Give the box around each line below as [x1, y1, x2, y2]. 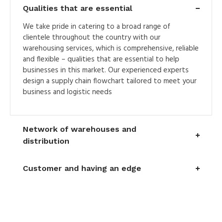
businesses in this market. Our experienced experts [23, 64, 189, 76]
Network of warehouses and [23, 124, 137, 134]
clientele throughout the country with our [23, 31, 161, 44]
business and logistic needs [23, 86, 112, 98]
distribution [23, 136, 70, 146]
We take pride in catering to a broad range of [23, 20, 171, 33]
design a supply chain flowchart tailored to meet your [23, 75, 197, 87]
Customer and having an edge [23, 163, 142, 173]
